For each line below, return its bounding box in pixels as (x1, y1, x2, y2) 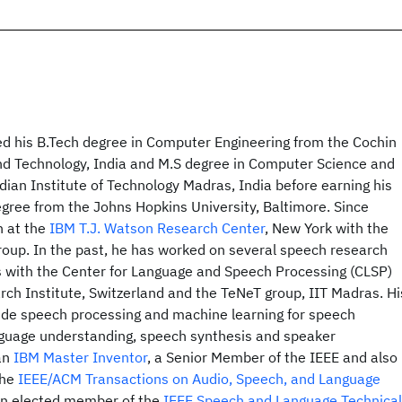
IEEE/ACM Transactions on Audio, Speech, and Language (18, 370, 380, 388)
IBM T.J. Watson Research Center (49, 219, 265, 237)
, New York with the (265, 219, 389, 237)
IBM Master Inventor (13, 348, 147, 366)
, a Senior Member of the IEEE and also (147, 348, 398, 366)
